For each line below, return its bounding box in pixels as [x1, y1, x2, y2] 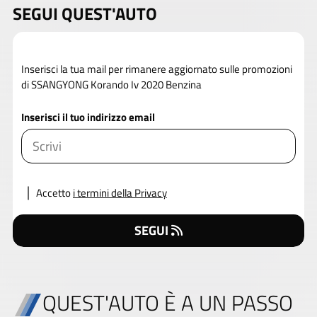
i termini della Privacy [73, 184, 167, 201]
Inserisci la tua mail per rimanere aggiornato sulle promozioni [21, 60, 292, 77]
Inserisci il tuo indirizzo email [21, 108, 155, 125]
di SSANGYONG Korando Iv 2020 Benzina [21, 76, 202, 93]
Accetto [36, 184, 71, 201]
